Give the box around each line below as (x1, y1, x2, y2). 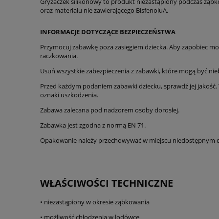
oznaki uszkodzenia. (40, 90, 98, 99)
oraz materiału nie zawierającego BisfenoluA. (40, 5, 168, 15)
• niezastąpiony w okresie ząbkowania (40, 197, 150, 206)
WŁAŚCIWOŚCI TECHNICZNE (40, 176, 173, 190)
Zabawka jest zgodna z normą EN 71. (40, 120, 146, 130)
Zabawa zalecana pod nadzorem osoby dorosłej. (40, 105, 179, 114)
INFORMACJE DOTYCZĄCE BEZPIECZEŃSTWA (40, 27, 175, 36)
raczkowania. (40, 51, 78, 60)
